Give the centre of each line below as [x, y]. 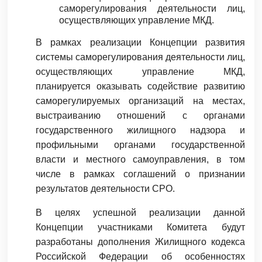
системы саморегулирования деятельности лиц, [140, 57]
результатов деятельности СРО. [105, 189]
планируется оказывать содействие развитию [140, 87]
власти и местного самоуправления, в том [140, 160]
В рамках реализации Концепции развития [140, 43]
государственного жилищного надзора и [140, 130]
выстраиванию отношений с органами [140, 116]
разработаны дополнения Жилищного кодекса [140, 242]
